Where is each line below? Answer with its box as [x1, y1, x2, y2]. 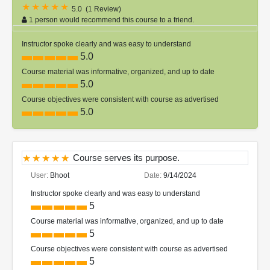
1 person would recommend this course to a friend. [29, 16, 194, 25]
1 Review [88, 5, 119, 14]
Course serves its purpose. [73, 152, 180, 163]
